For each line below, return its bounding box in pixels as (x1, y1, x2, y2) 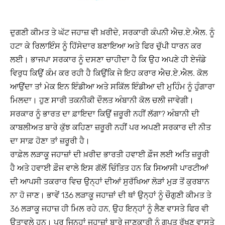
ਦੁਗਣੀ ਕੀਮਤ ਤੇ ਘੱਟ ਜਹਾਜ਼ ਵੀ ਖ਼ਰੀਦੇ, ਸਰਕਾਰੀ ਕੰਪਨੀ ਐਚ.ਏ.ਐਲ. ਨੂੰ (10, 28, 214, 38)
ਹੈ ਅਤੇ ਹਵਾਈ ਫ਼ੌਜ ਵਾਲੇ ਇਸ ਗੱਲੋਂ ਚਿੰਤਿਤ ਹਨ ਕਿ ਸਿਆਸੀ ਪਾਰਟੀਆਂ (10, 163, 208, 173)
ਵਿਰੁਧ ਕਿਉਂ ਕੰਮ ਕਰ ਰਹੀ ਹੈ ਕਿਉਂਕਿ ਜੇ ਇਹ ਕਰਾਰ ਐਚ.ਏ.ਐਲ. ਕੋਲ (10, 68, 208, 78)
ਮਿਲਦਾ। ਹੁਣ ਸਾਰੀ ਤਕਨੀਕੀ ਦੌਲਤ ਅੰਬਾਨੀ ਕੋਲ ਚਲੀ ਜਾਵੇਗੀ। (10, 95, 194, 105)
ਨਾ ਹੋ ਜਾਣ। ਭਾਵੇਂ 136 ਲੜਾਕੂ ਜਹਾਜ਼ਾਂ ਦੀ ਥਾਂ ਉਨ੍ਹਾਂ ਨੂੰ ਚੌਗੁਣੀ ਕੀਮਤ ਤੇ (10, 190, 211, 200)
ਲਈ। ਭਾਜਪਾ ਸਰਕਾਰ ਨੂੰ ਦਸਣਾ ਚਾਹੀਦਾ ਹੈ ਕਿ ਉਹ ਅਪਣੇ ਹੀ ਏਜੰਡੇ (10, 55, 206, 65)
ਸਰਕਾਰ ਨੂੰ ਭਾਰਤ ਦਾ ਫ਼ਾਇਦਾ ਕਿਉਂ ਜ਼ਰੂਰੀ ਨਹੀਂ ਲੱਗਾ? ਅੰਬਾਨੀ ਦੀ (10, 109, 199, 119)
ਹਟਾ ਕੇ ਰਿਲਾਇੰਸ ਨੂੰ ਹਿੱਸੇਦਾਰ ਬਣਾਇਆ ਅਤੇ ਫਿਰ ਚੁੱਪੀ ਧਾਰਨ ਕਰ (10, 41, 201, 51)
